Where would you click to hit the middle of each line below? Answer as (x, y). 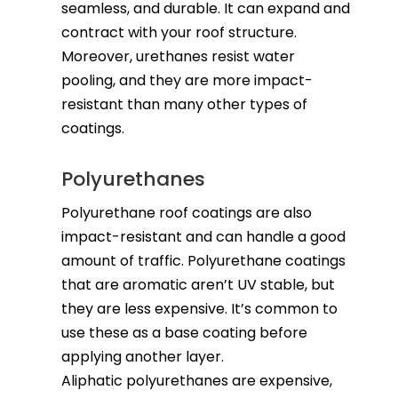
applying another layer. (142, 356)
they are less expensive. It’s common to (199, 308)
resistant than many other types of (184, 104)
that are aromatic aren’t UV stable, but (198, 284)
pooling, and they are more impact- (187, 80)
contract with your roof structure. (179, 32)
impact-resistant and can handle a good (203, 236)
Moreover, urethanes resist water (178, 56)
